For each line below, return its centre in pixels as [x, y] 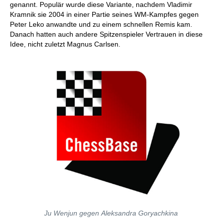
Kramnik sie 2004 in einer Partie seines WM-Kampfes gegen [104, 14]
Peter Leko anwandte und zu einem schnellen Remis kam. [101, 24]
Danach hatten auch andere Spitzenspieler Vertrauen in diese [106, 34]
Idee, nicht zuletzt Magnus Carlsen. [66, 44]
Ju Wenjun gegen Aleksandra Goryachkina [111, 213]
